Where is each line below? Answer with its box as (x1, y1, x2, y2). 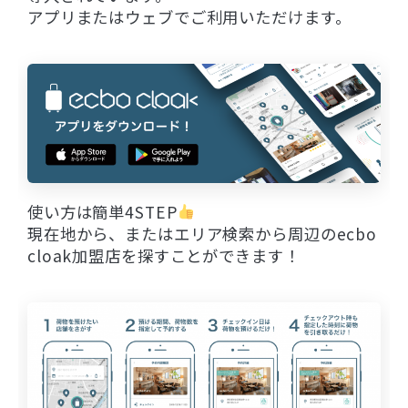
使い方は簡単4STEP (27, 199, 178, 223)
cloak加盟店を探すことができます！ (27, 243, 301, 267)
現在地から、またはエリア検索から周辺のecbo (27, 221, 378, 245)
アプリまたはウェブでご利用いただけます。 (27, 5, 352, 29)
